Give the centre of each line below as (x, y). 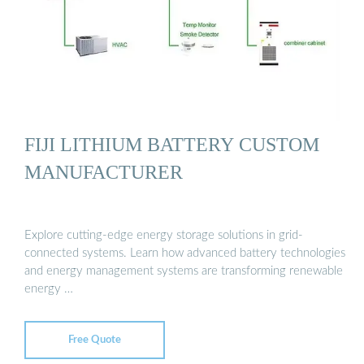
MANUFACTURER (104, 172)
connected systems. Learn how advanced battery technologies (185, 253)
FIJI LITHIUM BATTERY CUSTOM (172, 145)
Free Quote (95, 340)
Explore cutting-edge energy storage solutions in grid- (164, 235)
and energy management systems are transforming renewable (184, 271)
